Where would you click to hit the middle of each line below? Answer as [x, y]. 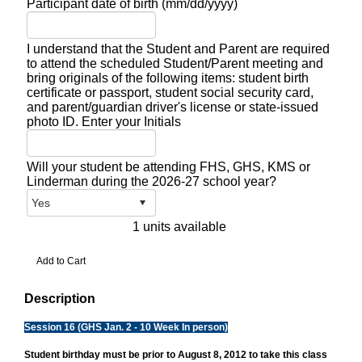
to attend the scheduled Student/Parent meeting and [175, 63]
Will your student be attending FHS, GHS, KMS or [168, 167]
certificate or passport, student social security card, [170, 93]
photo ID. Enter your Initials [104, 122]
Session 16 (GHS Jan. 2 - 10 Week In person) [126, 327]
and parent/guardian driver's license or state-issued [173, 107]
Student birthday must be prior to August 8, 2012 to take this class [176, 355]
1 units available [179, 227]
